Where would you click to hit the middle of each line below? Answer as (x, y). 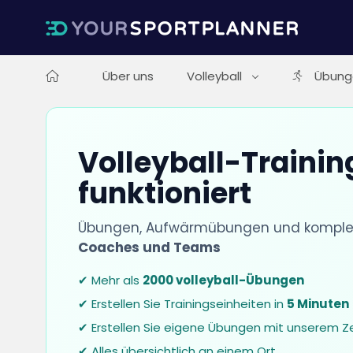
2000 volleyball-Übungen (223, 280)
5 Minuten (318, 304)
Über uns (128, 76)
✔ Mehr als (110, 280)
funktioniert (164, 193)
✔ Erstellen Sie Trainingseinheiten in (182, 304)
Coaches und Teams (149, 247)
